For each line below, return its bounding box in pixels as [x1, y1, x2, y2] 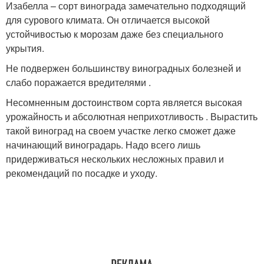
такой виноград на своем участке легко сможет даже [6, 123, 236, 137]
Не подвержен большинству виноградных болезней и [6, 61, 241, 75]
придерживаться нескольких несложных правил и [6, 151, 224, 166]
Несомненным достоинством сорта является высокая [6, 95, 242, 109]
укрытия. [6, 41, 44, 55]
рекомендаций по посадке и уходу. [6, 166, 157, 180]
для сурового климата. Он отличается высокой [6, 12, 210, 27]
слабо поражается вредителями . [6, 75, 151, 89]
